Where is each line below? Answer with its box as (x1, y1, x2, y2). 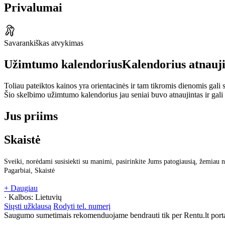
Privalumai (4, 1, 62, 15)
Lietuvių (35, 192, 62, 201)
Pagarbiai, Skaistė (4, 166, 55, 174)
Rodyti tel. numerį (53, 201, 110, 210)
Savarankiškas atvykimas (4, 38, 83, 47)
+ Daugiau (4, 183, 38, 192)
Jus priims (4, 109, 58, 123)
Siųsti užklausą (4, 201, 51, 210)
